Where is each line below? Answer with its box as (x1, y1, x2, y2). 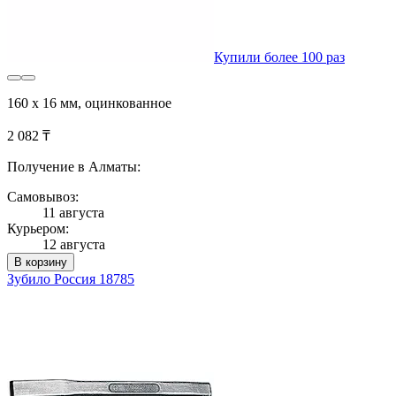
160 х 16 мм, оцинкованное (7, 95, 171, 110)
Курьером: (7, 220, 69, 236)
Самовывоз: (7, 188, 79, 204)
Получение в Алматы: (7, 158, 141, 174)
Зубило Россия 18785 (7, 270, 134, 286)
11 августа (42, 204, 104, 220)
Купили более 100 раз (214, 49, 345, 65)
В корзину (14, 255, 67, 269)
